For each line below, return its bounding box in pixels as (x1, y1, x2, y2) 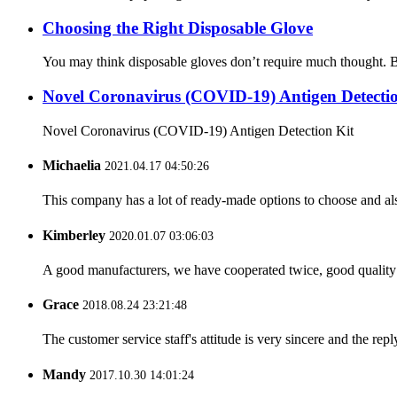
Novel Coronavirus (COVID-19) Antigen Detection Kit (43, 122, 375, 138)
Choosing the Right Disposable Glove (43, 18, 313, 37)
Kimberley (43, 227, 105, 243)
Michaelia (43, 158, 101, 174)
